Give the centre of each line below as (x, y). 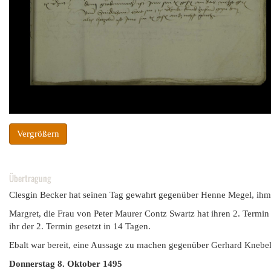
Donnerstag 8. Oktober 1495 (66, 264)
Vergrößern (38, 134)
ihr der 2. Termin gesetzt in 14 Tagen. (80, 226)
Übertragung (30, 178)
